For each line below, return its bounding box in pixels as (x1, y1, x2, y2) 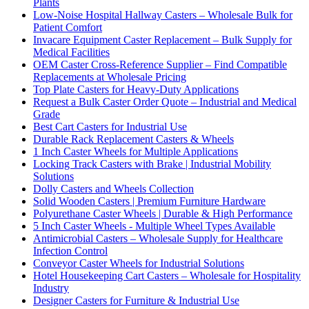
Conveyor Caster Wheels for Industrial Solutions (33, 257, 244, 269)
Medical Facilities (33, 46, 110, 58)
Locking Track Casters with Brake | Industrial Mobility (33, 157, 271, 170)
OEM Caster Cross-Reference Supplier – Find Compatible (33, 58, 287, 70)
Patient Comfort (33, 21, 102, 33)
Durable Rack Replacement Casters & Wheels (33, 132, 234, 145)
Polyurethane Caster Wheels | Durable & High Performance (33, 207, 292, 219)
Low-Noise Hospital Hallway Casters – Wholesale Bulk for (33, 8, 292, 21)
